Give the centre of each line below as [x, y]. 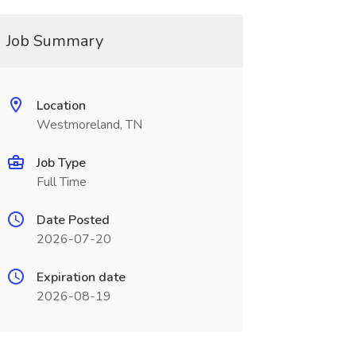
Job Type [61, 163]
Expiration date [81, 277]
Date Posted [73, 220]
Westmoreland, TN [89, 125]
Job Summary [54, 41]
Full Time [61, 182]
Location [61, 106]
